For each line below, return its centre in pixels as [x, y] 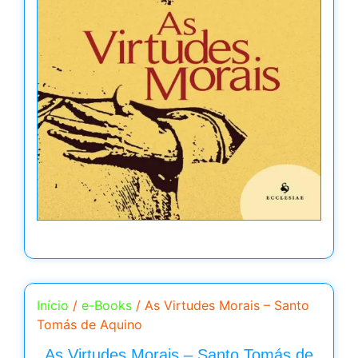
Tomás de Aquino [89, 324]
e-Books [107, 305]
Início [53, 305]
